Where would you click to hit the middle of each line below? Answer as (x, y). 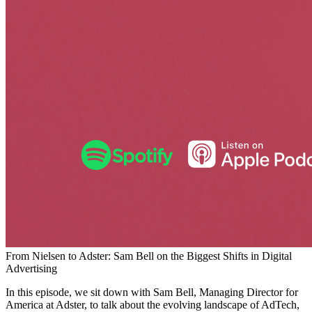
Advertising (31, 268)
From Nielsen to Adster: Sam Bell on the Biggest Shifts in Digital (149, 256)
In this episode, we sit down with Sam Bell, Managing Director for (152, 292)
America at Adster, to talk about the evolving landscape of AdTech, (153, 304)
